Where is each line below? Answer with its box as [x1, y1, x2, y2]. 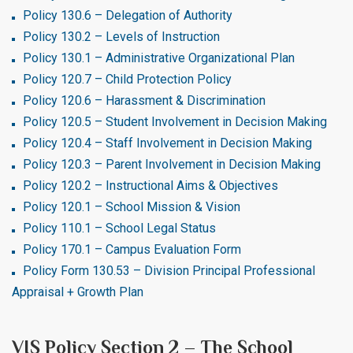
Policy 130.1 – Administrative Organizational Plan [23, 50, 295, 65]
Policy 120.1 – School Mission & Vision [23, 199, 240, 214]
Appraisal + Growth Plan [12, 284, 143, 299]
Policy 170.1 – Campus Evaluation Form [23, 242, 241, 257]
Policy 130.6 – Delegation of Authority [23, 8, 232, 23]
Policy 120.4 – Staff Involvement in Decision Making [23, 136, 312, 150]
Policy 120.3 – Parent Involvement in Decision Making [23, 157, 321, 172]
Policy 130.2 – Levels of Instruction [23, 29, 220, 44]
